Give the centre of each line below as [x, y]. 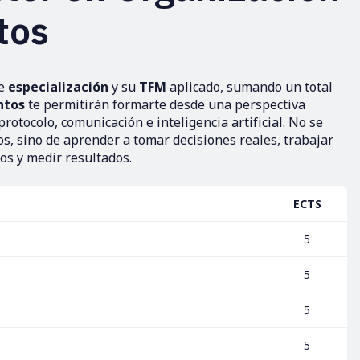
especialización [60, 87]
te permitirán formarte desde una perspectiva [165, 104]
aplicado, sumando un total [251, 87]
